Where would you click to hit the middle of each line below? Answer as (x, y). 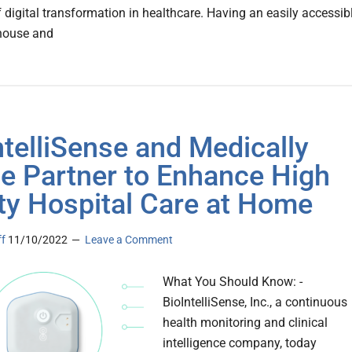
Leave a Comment (129, 240)
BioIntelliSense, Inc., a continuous (255, 302)
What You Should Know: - (233, 282)
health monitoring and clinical (245, 323)
